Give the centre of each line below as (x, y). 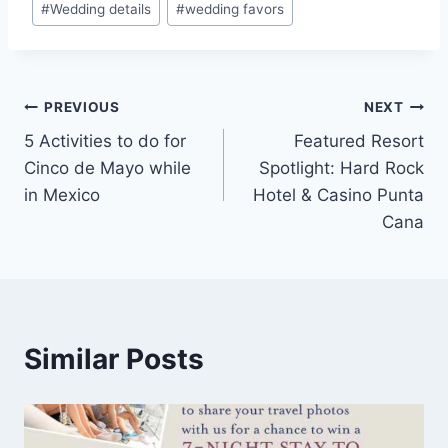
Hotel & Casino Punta (338, 195)
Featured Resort (359, 141)
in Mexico (62, 195)
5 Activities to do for (105, 141)
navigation (94, 154)
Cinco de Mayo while (107, 168)
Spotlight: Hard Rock (341, 168)
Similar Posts (114, 359)
